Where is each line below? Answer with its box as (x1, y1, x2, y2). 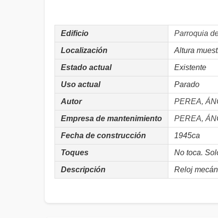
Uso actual (61, 80, 100, 89)
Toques (61, 148, 89, 157)
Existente (174, 63, 206, 72)
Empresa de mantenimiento (61, 114, 162, 123)
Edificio (61, 29, 89, 37)
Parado (174, 80, 200, 89)
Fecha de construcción (61, 131, 146, 140)
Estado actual (61, 63, 111, 72)
